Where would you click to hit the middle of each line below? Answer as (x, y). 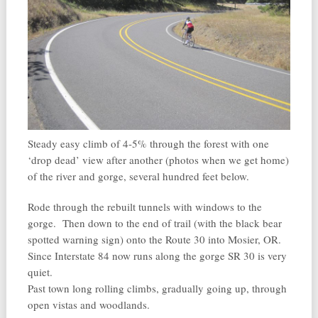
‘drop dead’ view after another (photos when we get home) (158, 159)
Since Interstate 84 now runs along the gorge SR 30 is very (157, 255)
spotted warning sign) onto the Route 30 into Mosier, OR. (156, 239)
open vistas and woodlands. (88, 304)
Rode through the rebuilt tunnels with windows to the (144, 206)
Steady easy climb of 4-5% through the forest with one (148, 143)
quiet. (40, 272)
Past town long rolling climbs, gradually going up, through (157, 288)
